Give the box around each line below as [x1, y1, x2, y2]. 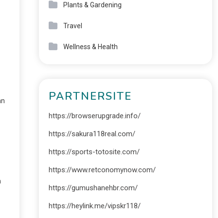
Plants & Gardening [63, 1, 122, 9]
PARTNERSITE [48, 89, 132, 104]
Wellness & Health [63, 43, 118, 51]
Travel [63, 22, 82, 30]
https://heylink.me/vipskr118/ [48, 201, 141, 210]
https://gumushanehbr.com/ [48, 183, 138, 192]
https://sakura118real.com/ [48, 129, 135, 138]
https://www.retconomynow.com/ [48, 165, 156, 174]
